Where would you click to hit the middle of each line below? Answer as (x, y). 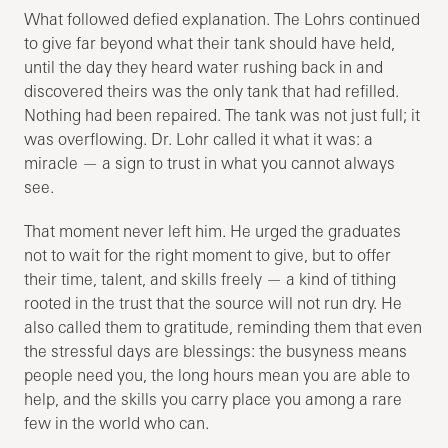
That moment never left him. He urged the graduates (213, 230)
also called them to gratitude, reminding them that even (223, 326)
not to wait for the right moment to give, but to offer (208, 254)
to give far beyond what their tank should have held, (210, 42)
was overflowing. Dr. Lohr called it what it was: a (199, 138)
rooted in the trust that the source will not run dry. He (213, 302)
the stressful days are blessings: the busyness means (216, 350)
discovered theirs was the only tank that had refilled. (212, 90)
